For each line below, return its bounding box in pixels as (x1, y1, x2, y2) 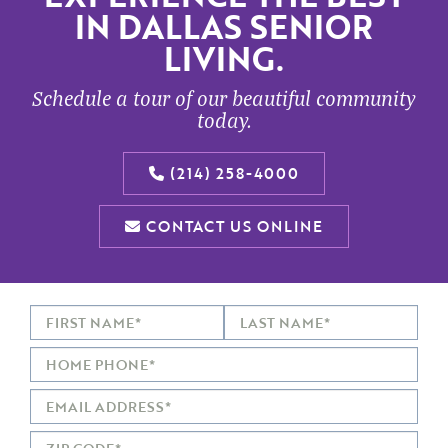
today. (196, 105, 252, 135)
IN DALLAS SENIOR (75, 3, 373, 51)
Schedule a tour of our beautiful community (32, 83, 416, 113)
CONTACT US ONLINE (141, 215, 323, 238)
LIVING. (164, 35, 284, 83)
